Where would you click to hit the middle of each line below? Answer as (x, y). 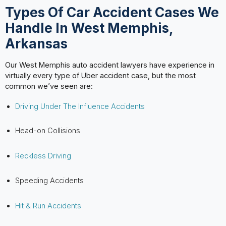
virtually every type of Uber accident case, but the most (100, 76)
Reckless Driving (43, 156)
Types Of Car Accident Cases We (112, 12)
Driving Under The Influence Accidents (80, 106)
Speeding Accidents (49, 181)
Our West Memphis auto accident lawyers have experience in (109, 65)
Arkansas (36, 43)
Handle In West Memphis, (89, 27)
